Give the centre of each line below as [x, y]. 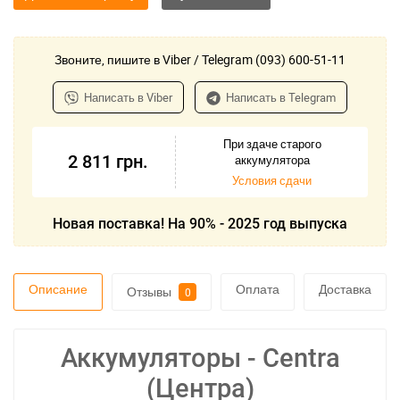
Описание [58, 289]
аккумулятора [272, 160]
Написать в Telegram [281, 97]
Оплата [258, 289]
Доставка [345, 289]
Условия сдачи [272, 180]
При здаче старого [272, 144]
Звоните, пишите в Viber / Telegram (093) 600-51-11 [200, 59]
